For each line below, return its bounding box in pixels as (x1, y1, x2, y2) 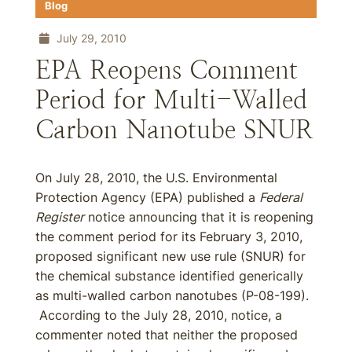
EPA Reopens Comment (35, 56, 298, 84)
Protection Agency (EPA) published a (35, 189, 259, 205)
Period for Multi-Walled (35, 86, 307, 114)
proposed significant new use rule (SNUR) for (35, 248, 306, 264)
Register (35, 209, 84, 225)
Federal (259, 189, 302, 205)
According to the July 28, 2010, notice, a (35, 307, 282, 323)
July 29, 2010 (53, 31, 126, 45)
